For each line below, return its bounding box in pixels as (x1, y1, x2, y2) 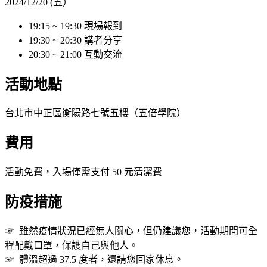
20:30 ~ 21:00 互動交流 (29, 49, 122, 60)
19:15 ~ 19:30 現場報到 (29, 20, 122, 31)
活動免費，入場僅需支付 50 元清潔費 (5, 167, 162, 178)
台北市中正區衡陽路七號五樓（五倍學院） (5, 108, 186, 119)
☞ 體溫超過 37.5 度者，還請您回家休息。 (5, 254, 184, 265)
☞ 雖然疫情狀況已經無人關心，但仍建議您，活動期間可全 (5, 226, 257, 237)
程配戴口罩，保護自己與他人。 (5, 240, 138, 251)
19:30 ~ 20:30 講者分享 (29, 35, 122, 45)
